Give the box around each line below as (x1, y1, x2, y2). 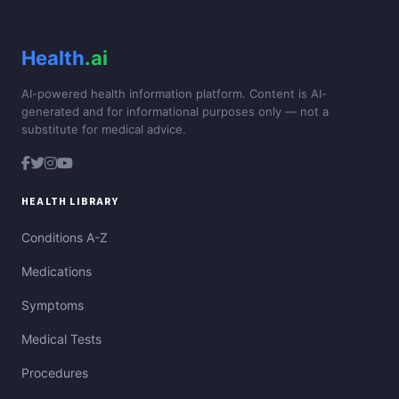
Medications (21, 264, 92, 280)
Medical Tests (21, 331, 102, 347)
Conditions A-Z (21, 230, 108, 246)
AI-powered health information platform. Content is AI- (21, 86, 327, 102)
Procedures (21, 365, 88, 381)
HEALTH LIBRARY (21, 194, 118, 210)
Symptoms (21, 297, 84, 313)
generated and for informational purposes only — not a (21, 104, 329, 119)
